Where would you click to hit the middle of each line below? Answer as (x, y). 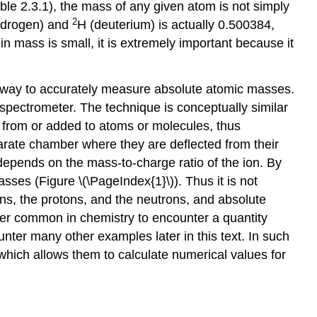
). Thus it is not (216, 181)
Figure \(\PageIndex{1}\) (106, 181)
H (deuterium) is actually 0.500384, (176, 25)
